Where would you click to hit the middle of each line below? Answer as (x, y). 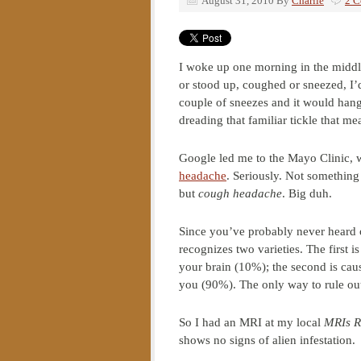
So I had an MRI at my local (251, 322)
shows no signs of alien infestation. (267, 340)
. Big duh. (307, 193)
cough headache (240, 193)
